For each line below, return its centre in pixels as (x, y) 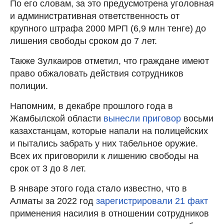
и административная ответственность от (95, 16)
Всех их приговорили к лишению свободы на (104, 156)
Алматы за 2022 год (53, 201)
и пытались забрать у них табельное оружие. (104, 143)
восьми (198, 118)
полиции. (29, 86)
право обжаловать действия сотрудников (97, 73)
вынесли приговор (143, 118)
